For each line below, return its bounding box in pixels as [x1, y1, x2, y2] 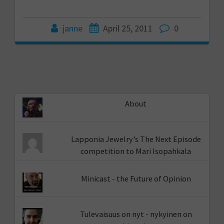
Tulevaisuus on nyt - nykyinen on [79, 209, 192, 219]
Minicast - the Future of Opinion [80, 173, 191, 184]
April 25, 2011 [102, 22, 152, 34]
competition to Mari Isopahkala [80, 145, 191, 156]
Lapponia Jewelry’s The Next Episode [70, 133, 201, 144]
